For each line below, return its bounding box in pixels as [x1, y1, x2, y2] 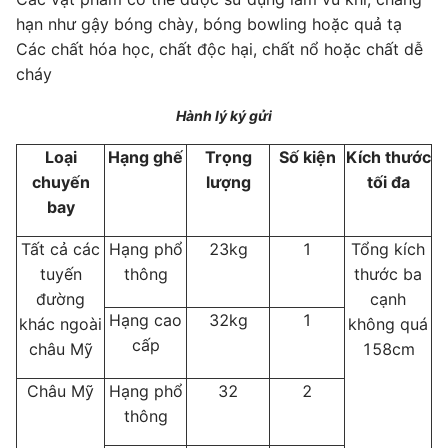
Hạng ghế [108, 146, 183, 167]
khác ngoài [19, 313, 102, 334]
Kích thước [345, 146, 431, 167]
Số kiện [278, 146, 336, 167]
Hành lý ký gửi [176, 106, 272, 124]
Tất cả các [21, 238, 100, 259]
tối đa [366, 171, 410, 192]
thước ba [354, 263, 422, 284]
